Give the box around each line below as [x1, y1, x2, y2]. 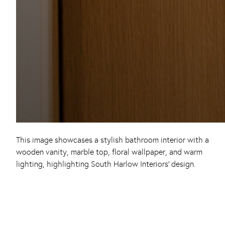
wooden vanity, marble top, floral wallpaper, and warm [16, 147, 202, 157]
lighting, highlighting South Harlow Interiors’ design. [16, 159, 195, 169]
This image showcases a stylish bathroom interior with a [16, 135, 209, 145]
